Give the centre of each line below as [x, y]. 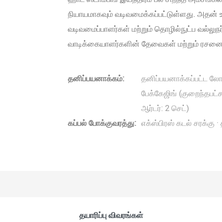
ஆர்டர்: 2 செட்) [165, 109]
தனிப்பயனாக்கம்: [96, 79]
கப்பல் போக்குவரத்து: [102, 124]
